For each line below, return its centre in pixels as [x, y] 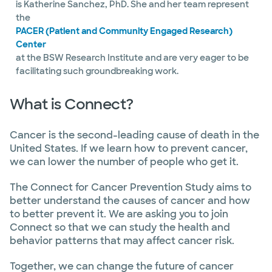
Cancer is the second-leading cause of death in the [134, 135]
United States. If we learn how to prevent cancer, [129, 148]
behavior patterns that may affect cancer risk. [122, 241]
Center [31, 44]
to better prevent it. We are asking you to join [119, 214]
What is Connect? [72, 104]
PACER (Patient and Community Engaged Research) [124, 31]
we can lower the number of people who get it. [124, 162]
